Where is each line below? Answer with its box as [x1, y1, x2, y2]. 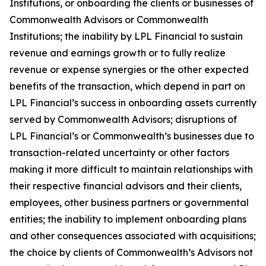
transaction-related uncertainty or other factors [9, 147, 229, 159]
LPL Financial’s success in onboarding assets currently [9, 97, 256, 109]
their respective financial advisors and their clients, [9, 180, 242, 192]
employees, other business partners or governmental [9, 197, 249, 208]
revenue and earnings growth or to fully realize [9, 47, 226, 59]
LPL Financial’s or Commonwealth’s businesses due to [9, 130, 254, 142]
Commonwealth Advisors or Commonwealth [9, 14, 208, 26]
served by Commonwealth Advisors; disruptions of [9, 113, 237, 125]
